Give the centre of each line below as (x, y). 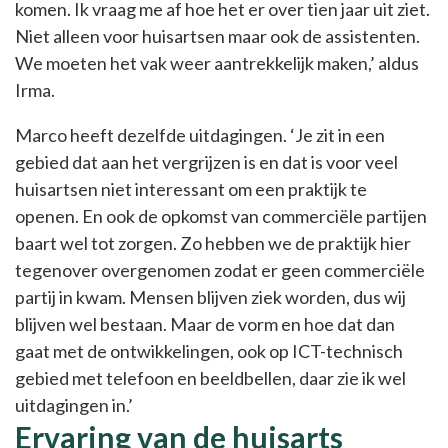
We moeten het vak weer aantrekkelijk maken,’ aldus (217, 63)
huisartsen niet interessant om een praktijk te (191, 189)
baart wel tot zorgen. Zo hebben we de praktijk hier (213, 243)
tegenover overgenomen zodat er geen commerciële (220, 270)
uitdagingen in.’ (74, 405)
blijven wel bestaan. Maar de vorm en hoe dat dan (205, 324)
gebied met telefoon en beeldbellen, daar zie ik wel (210, 378)
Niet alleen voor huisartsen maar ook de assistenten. (217, 36)
